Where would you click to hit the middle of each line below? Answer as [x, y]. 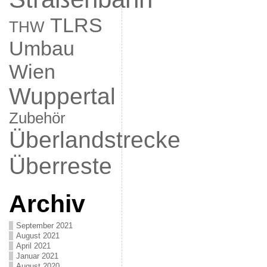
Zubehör [37, 118]
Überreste [60, 166]
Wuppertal [62, 96]
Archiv [47, 204]
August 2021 [38, 236]
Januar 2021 [37, 256]
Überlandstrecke [94, 140]
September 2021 [44, 226]
